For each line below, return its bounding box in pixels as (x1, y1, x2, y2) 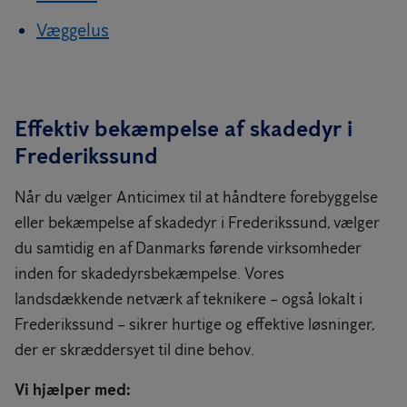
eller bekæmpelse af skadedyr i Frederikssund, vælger (15, 213, 380, 233)
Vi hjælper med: (15, 380, 131, 400)
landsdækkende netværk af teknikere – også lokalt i (15, 289, 362, 309)
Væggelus (36, 19, 109, 41)
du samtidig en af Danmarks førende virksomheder (15, 238, 362, 258)
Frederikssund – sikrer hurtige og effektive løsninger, (15, 314, 374, 334)
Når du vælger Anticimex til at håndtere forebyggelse (15, 187, 378, 207)
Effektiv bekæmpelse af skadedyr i (15, 115, 352, 142)
